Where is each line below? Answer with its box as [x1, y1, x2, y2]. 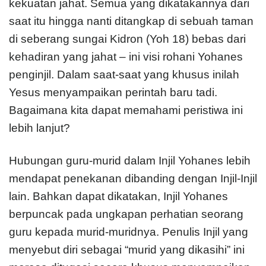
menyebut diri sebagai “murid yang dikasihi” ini [9, 243, 245, 256]
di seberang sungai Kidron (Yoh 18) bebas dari [9, 33, 246, 46]
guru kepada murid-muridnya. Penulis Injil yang [9, 226, 248, 239]
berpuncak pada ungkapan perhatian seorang [9, 208, 243, 221]
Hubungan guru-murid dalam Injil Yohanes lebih [9, 154, 251, 167]
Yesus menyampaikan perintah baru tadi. [9, 86, 217, 99]
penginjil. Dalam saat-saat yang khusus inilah [9, 68, 239, 81]
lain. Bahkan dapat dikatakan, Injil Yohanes [9, 190, 228, 203]
